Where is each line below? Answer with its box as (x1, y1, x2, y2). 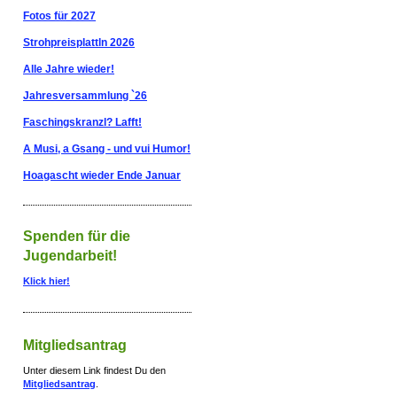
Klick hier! (23, 276, 70, 286)
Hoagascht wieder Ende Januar (23, 169, 181, 182)
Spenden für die (23, 229, 130, 244)
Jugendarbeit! (23, 248, 117, 263)
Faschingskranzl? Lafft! (23, 116, 142, 128)
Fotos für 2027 (23, 10, 96, 22)
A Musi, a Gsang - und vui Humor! (23, 143, 191, 155)
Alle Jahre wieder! (23, 63, 114, 75)
